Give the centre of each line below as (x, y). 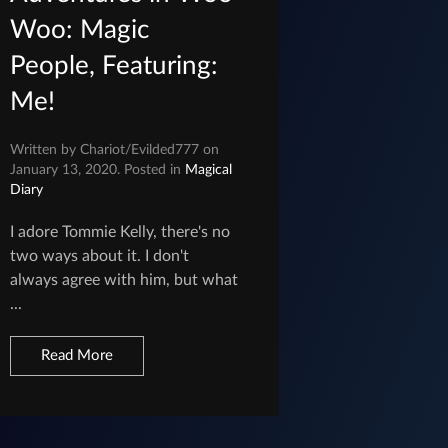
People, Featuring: (114, 65)
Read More (77, 355)
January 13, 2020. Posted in (98, 169)
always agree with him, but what (124, 279)
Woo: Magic (80, 29)
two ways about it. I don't (100, 255)
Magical (209, 169)
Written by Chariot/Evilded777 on (115, 149)
